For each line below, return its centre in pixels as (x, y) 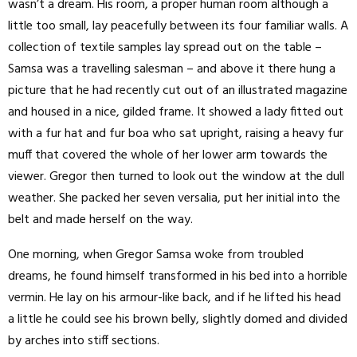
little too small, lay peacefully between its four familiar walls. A (178, 26)
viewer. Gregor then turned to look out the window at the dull (176, 177)
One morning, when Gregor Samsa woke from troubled (156, 255)
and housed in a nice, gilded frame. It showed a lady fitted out (176, 112)
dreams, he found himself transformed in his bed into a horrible (178, 276)
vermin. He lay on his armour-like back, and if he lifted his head (175, 298)
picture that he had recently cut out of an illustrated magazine (178, 90)
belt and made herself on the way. (100, 220)
